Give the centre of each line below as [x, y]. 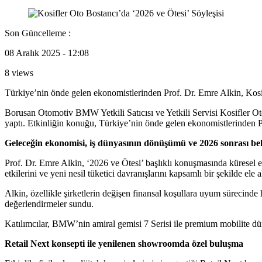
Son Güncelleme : [38, 33]
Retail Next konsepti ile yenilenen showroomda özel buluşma [124, 243]
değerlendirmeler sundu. [49, 204]
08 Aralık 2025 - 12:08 [47, 53]
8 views [19, 73]
